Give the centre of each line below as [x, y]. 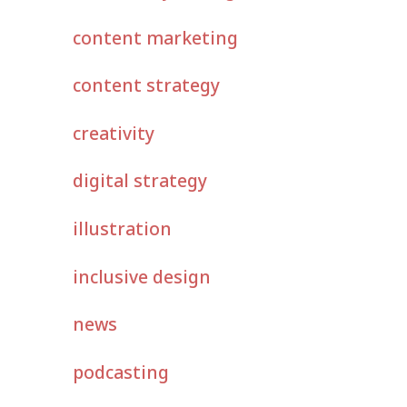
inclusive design [141, 276]
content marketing [155, 37]
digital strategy [139, 181]
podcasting [120, 372]
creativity [113, 133]
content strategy [146, 85]
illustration [122, 229]
